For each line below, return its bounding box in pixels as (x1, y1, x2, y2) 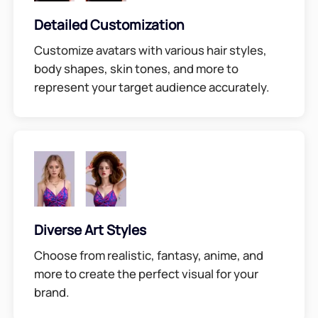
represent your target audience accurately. (33, 79, 270, 96)
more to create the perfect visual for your (33, 265, 258, 283)
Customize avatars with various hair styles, (33, 42, 267, 59)
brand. (33, 284, 70, 301)
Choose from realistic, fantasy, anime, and (33, 247, 263, 264)
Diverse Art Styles (33, 220, 146, 239)
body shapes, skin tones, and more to (33, 60, 238, 77)
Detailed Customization (33, 15, 185, 34)
